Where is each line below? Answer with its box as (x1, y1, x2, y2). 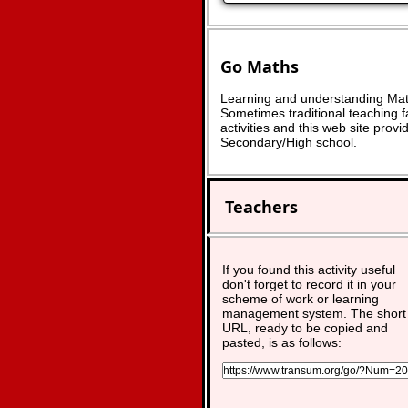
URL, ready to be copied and (222, 321, 388, 335)
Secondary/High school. (220, 134, 357, 149)
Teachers (225, 196, 298, 218)
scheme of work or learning (222, 291, 379, 306)
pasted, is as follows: (222, 335, 342, 350)
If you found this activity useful (222, 262, 395, 277)
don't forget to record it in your (222, 277, 396, 291)
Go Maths (220, 55, 299, 77)
